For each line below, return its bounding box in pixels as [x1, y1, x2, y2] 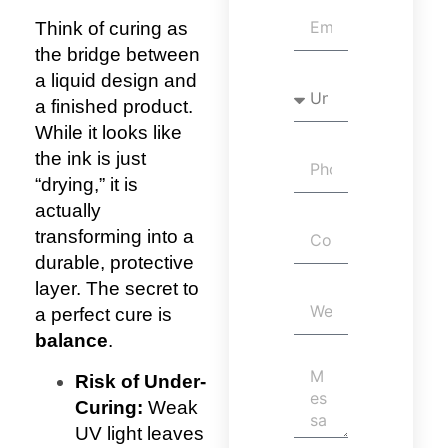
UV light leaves [75, 422, 204, 444]
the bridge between [35, 44, 200, 66]
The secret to [86, 278, 199, 300]
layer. [35, 278, 86, 300]
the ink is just [35, 148, 146, 170]
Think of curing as [35, 18, 188, 40]
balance [35, 330, 108, 352]
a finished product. [35, 96, 193, 118]
